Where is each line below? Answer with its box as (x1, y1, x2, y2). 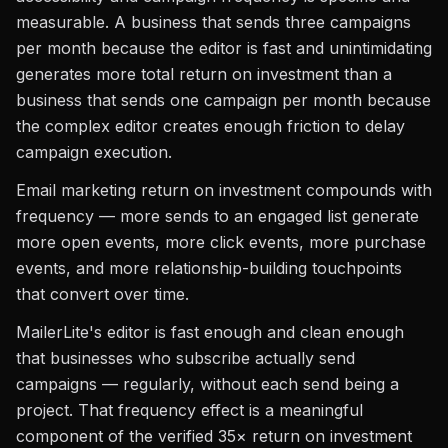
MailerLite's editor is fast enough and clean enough (16, 322, 404, 342)
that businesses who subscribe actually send (16, 348, 355, 368)
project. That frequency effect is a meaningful (16, 400, 363, 420)
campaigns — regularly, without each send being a (16, 374, 399, 394)
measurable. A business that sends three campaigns (16, 12, 411, 32)
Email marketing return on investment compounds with (16, 180, 432, 200)
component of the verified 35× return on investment (16, 426, 412, 446)
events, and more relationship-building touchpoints (16, 258, 402, 278)
